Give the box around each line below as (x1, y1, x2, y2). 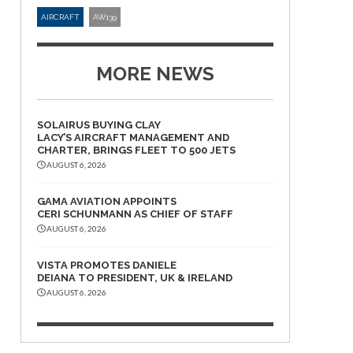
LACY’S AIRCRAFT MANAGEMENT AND (37, 132, 229, 143)
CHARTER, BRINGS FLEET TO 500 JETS (37, 144, 236, 156)
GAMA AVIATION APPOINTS (37, 195, 176, 207)
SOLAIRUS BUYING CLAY (37, 119, 161, 131)
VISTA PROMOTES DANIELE (37, 259, 176, 271)
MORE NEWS (96, 62, 214, 85)
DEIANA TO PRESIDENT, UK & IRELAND (37, 272, 232, 284)
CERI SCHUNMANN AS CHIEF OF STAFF (37, 208, 233, 220)
